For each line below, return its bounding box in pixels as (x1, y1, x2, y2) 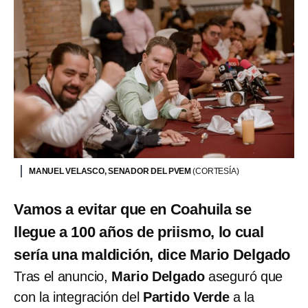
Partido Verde (142, 289, 234, 305)
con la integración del (14, 289, 143, 305)
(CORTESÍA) (192, 166, 239, 177)
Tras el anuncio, (14, 269, 112, 285)
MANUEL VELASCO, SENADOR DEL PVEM (29, 166, 193, 177)
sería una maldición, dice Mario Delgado (14, 246, 291, 264)
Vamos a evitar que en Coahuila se (14, 201, 252, 219)
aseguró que (208, 269, 283, 285)
